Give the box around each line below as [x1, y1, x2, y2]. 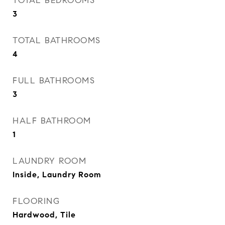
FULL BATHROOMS [13, 75, 95, 86]
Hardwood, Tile [13, 210, 76, 219]
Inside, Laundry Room [13, 170, 101, 179]
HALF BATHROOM [13, 116, 91, 126]
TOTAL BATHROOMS [13, 35, 101, 46]
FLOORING [13, 196, 60, 206]
